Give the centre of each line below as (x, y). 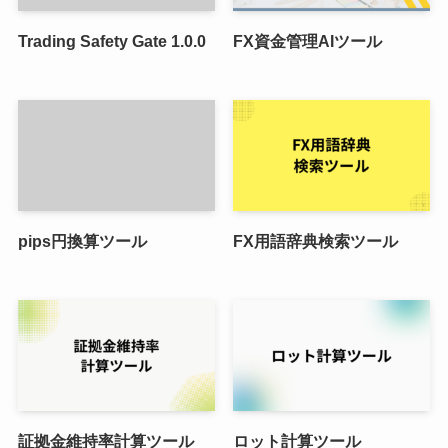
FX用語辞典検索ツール (315, 241)
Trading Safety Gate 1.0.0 (111, 41)
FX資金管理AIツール (307, 41)
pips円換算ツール (82, 241)
